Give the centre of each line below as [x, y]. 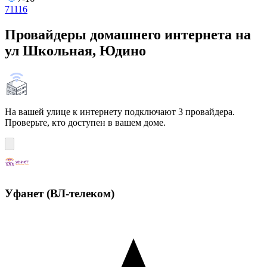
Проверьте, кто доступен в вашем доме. [85, 122]
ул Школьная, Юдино [75, 50]
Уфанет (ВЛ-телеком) [60, 194]
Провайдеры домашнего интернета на [128, 34]
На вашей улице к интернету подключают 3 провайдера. [120, 111]
